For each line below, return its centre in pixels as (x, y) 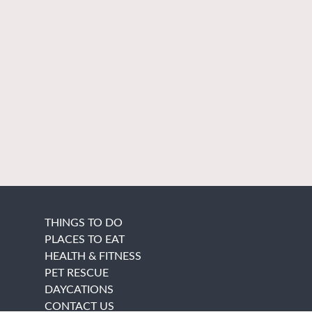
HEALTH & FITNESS (93, 257)
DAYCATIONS (79, 290)
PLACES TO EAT (84, 240)
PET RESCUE (76, 273)
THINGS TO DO (83, 223)
